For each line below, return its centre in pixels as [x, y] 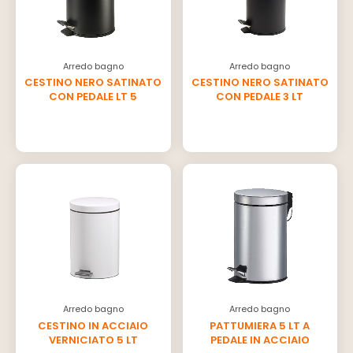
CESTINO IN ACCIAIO [93, 325]
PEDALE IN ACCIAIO [260, 340]
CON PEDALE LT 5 [93, 97]
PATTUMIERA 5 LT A [260, 325]
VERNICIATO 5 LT [93, 340]
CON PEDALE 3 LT [260, 97]
